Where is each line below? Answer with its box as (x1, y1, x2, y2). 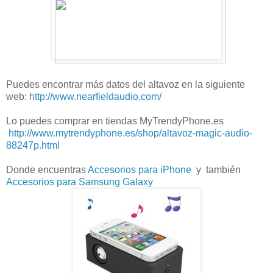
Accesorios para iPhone (88, 165, 196, 175)
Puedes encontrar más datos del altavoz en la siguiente (6, 79, 245, 90)
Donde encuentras (6, 165, 88, 175)
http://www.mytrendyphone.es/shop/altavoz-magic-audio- (6, 128, 252, 139)
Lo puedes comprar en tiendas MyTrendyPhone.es (6, 116, 224, 127)
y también (196, 165, 246, 175)
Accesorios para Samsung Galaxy (6, 177, 153, 188)
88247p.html (6, 140, 60, 151)
